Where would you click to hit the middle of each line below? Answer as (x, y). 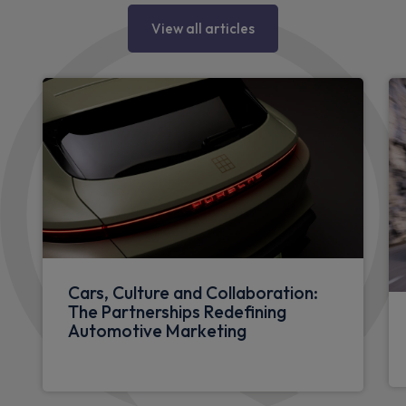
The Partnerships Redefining (177, 312)
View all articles (203, 29)
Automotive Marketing (157, 331)
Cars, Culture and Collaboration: (193, 293)
